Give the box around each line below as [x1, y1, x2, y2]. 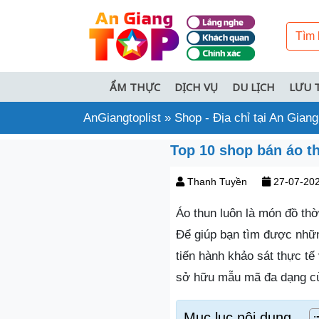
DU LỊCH [232, 80, 275, 94]
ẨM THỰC [110, 80, 160, 94]
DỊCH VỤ [174, 80, 218, 94]
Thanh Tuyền [187, 176, 247, 187]
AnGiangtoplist [83, 111, 161, 125]
